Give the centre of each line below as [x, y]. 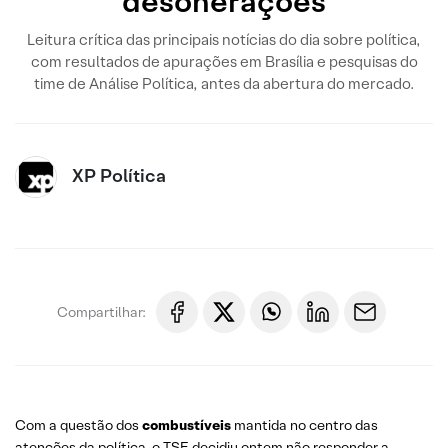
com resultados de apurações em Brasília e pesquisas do [224, 61]
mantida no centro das [306, 425]
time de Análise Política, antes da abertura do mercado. [224, 83]
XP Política [119, 175]
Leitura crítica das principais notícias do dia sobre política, [224, 39]
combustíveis [188, 425]
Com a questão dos [78, 425]
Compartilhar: [101, 311]
